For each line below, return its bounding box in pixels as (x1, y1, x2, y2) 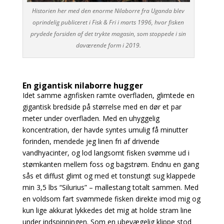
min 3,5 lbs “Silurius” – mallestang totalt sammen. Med (22, 182, 198, 192)
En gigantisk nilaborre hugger (22, 79, 143, 91)
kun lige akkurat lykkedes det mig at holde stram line (22, 205, 191, 215)
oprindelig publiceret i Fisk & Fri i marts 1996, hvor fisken (32, 17, 184, 26)
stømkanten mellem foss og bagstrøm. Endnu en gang (22, 159, 199, 169)
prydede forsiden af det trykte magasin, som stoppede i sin (30, 29, 186, 38)
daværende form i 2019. (75, 40, 141, 49)
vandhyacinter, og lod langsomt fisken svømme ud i (22, 147, 189, 157)
